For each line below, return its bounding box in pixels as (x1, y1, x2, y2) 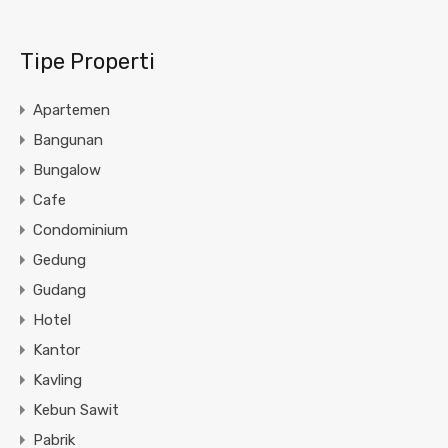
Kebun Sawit (33, 401, 119, 420)
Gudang (33, 281, 86, 300)
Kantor (33, 341, 80, 360)
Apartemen (33, 101, 110, 120)
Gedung (33, 251, 86, 270)
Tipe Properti (20, 48, 155, 76)
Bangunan (33, 131, 103, 150)
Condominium (33, 221, 128, 240)
